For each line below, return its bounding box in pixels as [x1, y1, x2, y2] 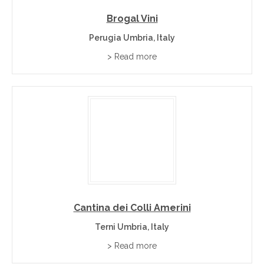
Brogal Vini [106, 13, 158, 24]
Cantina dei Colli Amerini [73, 202, 191, 213]
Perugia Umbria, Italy [89, 33, 175, 42]
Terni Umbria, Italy [95, 222, 169, 232]
